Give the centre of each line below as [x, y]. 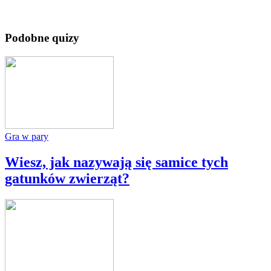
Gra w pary [27, 137]
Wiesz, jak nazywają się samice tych [116, 162]
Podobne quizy [42, 38]
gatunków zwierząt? [67, 179]
